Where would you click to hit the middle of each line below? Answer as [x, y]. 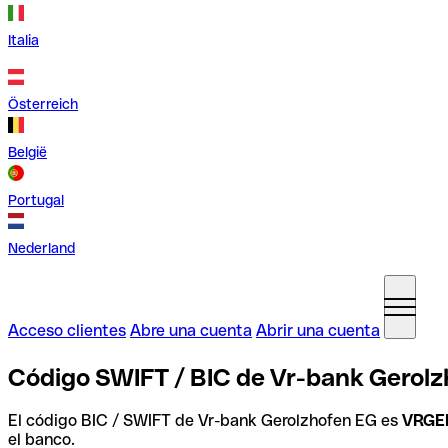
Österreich [43, 104]
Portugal [36, 200]
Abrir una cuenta [318, 330]
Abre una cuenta [191, 330]
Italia [23, 40]
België [27, 152]
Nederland [41, 248]
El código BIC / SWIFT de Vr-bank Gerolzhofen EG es [205, 420]
